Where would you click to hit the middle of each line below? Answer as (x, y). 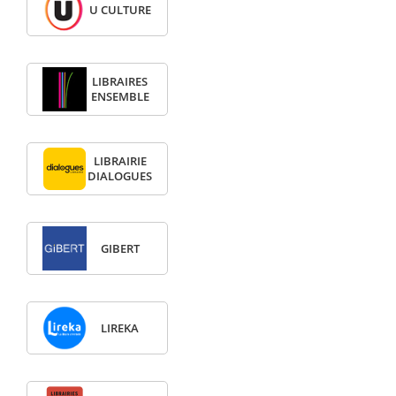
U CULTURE (120, 10)
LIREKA (120, 328)
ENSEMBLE (120, 97)
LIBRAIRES (120, 82)
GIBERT (120, 248)
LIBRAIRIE (120, 162)
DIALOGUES (120, 177)
